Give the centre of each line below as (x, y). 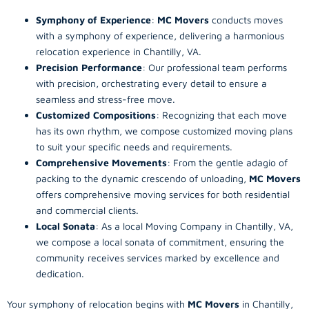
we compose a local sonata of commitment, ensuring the (160, 242)
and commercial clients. (87, 210)
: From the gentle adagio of (227, 162)
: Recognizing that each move (221, 115)
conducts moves (246, 20)
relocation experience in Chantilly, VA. (119, 51)
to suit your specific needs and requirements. (134, 147)
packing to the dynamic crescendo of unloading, (142, 178)
